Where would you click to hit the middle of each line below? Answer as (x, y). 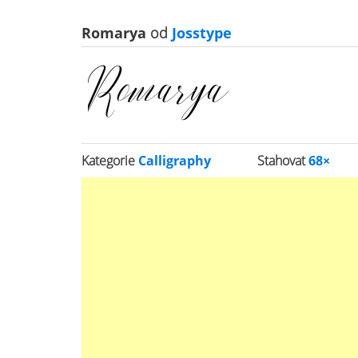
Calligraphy (175, 161)
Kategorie (110, 161)
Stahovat (283, 161)
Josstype (200, 33)
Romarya (116, 33)
